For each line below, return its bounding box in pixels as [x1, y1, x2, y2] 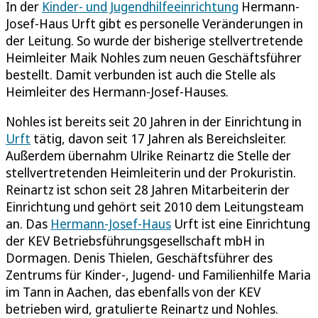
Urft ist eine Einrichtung [171, 214, 310, 232]
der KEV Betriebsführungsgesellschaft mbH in [6, 231, 265, 249]
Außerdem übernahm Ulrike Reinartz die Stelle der [6, 146, 291, 164]
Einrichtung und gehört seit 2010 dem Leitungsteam [6, 197, 304, 215]
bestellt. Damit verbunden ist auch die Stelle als [6, 65, 275, 83]
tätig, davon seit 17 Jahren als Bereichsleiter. [31, 129, 286, 147]
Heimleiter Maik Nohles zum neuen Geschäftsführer [6, 48, 302, 66]
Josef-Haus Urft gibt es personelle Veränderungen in [6, 14, 303, 32]
